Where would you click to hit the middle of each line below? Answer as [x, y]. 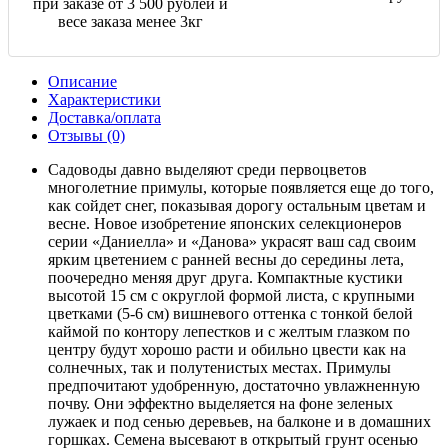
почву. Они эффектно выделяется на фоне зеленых [220, 403]
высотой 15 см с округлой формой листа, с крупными [231, 295]
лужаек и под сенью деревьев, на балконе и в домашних [239, 421]
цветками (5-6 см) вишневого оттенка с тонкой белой [230, 313]
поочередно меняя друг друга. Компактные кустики [225, 277]
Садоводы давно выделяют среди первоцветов [207, 169]
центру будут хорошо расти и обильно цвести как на [227, 349]
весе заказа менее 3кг [130, 21]
